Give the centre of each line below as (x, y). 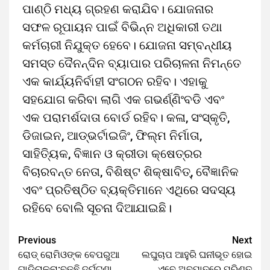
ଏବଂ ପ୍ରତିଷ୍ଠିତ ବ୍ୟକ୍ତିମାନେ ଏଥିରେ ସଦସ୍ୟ (129, 190)
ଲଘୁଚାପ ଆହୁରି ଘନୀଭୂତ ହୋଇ (197, 255)
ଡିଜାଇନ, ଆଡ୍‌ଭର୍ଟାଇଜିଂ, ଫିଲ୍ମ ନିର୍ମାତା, (112, 136)
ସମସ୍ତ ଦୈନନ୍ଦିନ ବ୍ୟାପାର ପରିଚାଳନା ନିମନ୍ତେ (132, 64)
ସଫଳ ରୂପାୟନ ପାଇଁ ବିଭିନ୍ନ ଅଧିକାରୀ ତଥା (122, 27)
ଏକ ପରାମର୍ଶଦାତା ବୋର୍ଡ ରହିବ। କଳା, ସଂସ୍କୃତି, (126, 118)
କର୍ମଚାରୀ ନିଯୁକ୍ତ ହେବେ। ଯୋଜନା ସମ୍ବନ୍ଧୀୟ (127, 46)
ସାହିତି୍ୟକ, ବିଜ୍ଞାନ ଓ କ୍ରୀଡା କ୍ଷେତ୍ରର (112, 154)
